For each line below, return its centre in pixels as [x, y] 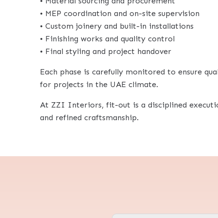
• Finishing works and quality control [107, 38]
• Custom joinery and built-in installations [117, 26]
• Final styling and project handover [106, 51]
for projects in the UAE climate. [99, 84]
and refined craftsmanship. [89, 117]
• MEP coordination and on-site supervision [120, 13]
